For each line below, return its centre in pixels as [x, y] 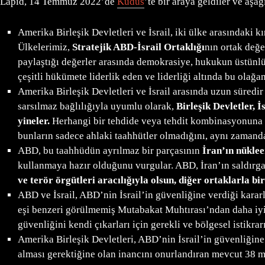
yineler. [33, 121]
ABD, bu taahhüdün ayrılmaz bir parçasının [109, 151]
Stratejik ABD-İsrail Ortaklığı [138, 47]
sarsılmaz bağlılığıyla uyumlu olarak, [97, 106]
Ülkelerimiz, [45, 47]
